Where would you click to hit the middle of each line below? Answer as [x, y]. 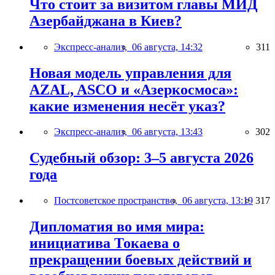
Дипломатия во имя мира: [117, 227]
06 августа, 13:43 [167, 132]
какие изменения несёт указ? [127, 106]
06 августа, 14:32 [167, 47]
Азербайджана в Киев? [106, 21]
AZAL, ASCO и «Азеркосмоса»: [134, 89]
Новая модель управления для [130, 73]
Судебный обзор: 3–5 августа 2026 [141, 158]
